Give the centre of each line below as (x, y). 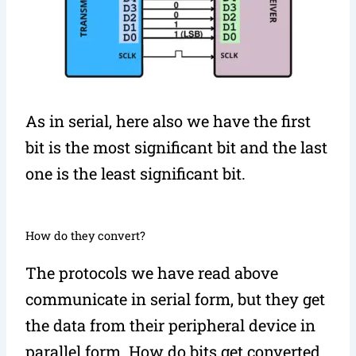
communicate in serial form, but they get (176, 298)
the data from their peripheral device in (171, 325)
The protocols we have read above (152, 272)
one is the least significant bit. (136, 173)
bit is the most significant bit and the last (177, 147)
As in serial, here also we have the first (168, 120)
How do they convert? (86, 235)
